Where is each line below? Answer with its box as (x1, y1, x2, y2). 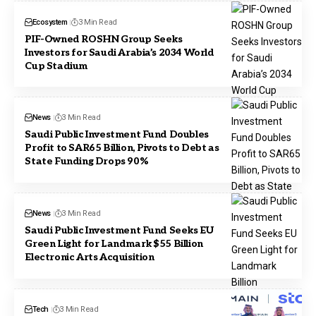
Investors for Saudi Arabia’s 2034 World (25, 46, 214, 59)
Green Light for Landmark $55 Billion (25, 238, 203, 250)
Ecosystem (32, 17, 68, 27)
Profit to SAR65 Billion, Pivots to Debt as (25, 142, 219, 154)
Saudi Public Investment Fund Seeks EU (25, 224, 214, 237)
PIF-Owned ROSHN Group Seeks (25, 32, 183, 45)
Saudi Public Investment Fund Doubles (25, 128, 209, 141)
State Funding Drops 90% (25, 155, 149, 168)
